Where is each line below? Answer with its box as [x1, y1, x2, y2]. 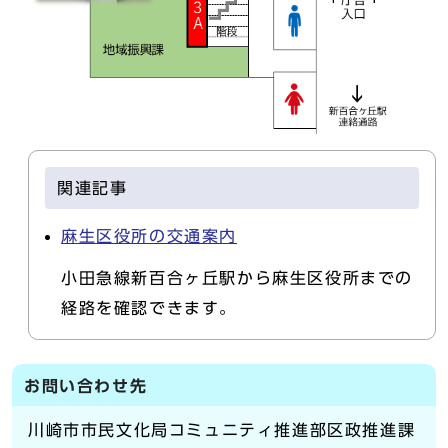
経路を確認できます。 [61, 300, 237, 317]
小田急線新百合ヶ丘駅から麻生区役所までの [61, 270, 413, 287]
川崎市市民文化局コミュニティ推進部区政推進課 [28, 422, 416, 439]
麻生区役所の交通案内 [61, 228, 237, 245]
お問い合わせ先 [24, 378, 148, 395]
